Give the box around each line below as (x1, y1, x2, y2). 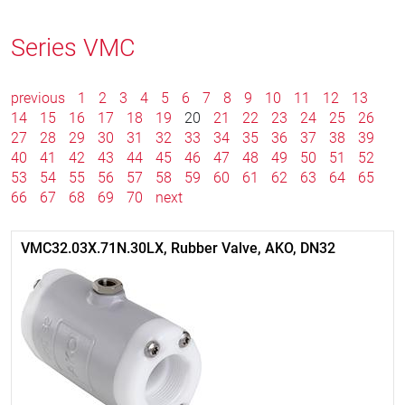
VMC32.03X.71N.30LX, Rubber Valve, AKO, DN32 (21, 240, 335, 257)
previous (11, 89, 69, 107)
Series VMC (11, 33, 136, 62)
